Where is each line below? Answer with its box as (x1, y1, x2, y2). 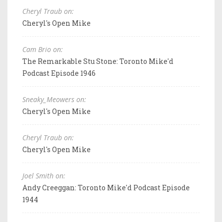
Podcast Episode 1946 (22, 68, 96, 78)
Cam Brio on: (22, 44, 63, 54)
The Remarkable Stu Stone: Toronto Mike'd (22, 56, 173, 66)
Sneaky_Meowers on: (22, 94, 86, 104)
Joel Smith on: (22, 170, 65, 180)
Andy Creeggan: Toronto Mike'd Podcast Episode (22, 182, 190, 192)
